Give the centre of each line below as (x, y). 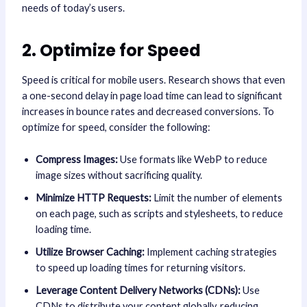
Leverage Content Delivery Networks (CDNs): (138, 290)
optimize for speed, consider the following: (116, 127)
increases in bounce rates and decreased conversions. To (148, 112)
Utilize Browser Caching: (90, 251)
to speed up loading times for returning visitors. (140, 267)
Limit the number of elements (217, 197)
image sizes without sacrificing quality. (119, 175)
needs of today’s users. (73, 8)
